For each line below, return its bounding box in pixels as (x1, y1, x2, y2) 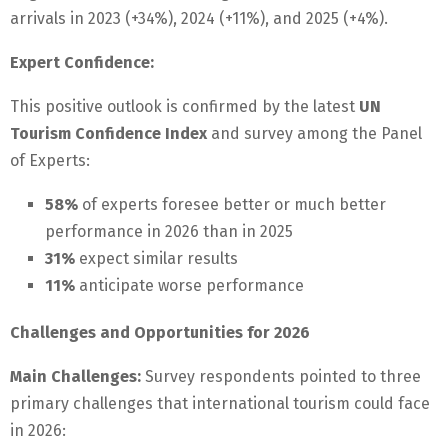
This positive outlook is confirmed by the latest (10, 97, 359, 117)
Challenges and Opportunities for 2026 (10, 323, 310, 343)
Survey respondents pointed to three (141, 367, 421, 387)
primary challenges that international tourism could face (10, 394, 430, 414)
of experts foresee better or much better (78, 195, 386, 215)
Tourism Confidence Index (10, 124, 207, 144)
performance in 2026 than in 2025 (45, 222, 293, 242)
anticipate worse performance (75, 276, 304, 296)
